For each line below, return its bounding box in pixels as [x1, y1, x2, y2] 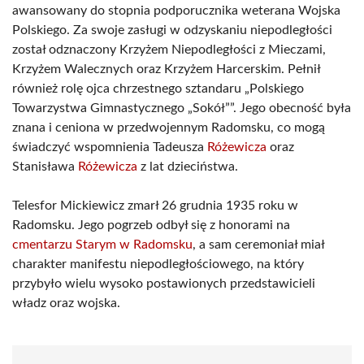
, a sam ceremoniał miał [193, 238, 324, 251]
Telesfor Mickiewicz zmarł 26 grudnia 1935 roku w [12, 199, 298, 212]
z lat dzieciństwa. [137, 160, 238, 173]
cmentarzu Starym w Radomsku [12, 238, 193, 251]
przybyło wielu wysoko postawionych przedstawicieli [12, 277, 315, 290]
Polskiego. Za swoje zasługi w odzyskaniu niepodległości [12, 24, 332, 37]
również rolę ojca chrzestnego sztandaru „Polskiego [12, 82, 304, 95]
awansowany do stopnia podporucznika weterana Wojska [12, 4, 340, 17]
